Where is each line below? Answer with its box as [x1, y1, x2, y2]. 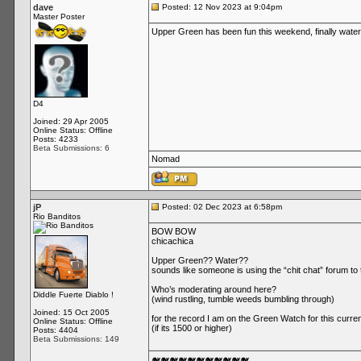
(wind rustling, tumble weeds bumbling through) [151, 294, 334, 304]
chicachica [151, 236, 193, 246]
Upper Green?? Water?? [151, 255, 248, 265]
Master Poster [32, 12, 85, 21]
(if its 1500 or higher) [151, 323, 232, 333]
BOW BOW [151, 226, 196, 236]
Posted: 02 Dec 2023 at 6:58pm [159, 202, 282, 211]
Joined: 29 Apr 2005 [32, 117, 109, 126]
